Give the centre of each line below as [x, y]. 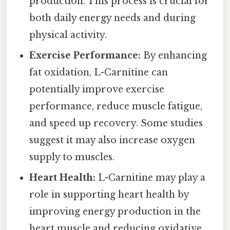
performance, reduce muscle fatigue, [116, 107]
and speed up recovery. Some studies [116, 123]
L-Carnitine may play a [151, 178]
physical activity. [68, 35]
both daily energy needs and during [113, 18]
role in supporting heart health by [109, 195]
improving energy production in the [115, 212]
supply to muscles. [72, 157]
